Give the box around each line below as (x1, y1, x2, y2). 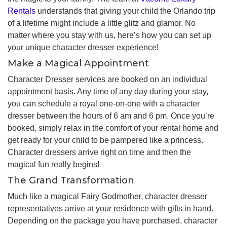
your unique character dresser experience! (8, 43, 159, 52)
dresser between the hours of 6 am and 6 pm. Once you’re (8, 111, 214, 120)
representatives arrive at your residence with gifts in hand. (8, 204, 213, 213)
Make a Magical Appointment (8, 57, 149, 69)
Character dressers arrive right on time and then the (8, 147, 191, 157)
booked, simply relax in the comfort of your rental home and (8, 123, 218, 132)
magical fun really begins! (8, 160, 99, 169)
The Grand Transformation (8, 174, 134, 186)
